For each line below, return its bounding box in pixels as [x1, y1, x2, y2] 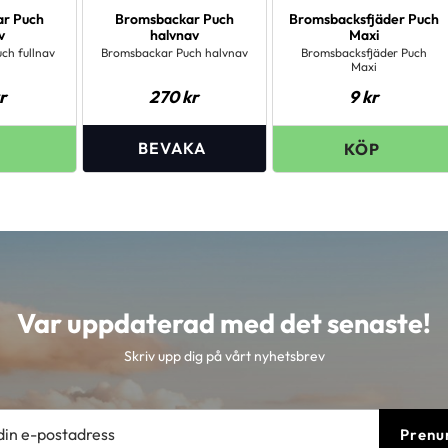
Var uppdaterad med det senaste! [17, 306, 431, 341]
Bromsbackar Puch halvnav [100, 44, 248, 60]
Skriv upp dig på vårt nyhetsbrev [123, 347, 325, 366]
